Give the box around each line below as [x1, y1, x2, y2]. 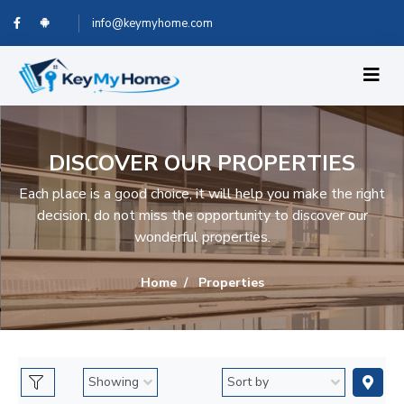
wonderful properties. [133, 226, 271, 247]
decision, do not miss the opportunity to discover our [36, 205, 368, 225]
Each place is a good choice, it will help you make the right [19, 183, 385, 204]
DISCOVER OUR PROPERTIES [49, 148, 355, 178]
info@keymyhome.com [92, 15, 213, 32]
